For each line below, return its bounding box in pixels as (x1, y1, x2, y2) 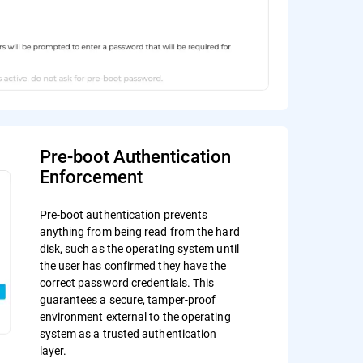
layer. (39, 342, 67, 358)
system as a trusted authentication (39, 325, 217, 341)
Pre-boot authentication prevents (39, 206, 208, 222)
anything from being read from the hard (39, 223, 240, 239)
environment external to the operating (39, 308, 231, 324)
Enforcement (39, 164, 143, 188)
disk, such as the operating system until (39, 240, 239, 256)
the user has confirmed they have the (39, 257, 227, 273)
